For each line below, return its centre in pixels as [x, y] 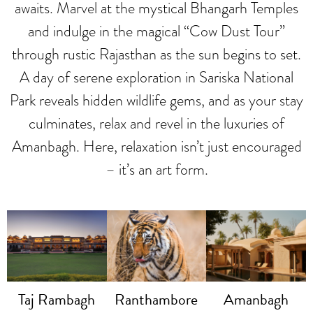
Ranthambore [156, 299]
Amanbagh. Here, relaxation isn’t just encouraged [156, 147]
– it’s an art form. [156, 170]
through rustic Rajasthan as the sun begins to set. [156, 54]
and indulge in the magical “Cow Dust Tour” [156, 31]
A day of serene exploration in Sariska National [156, 78]
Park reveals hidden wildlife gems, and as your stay [156, 101]
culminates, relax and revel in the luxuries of [156, 124]
